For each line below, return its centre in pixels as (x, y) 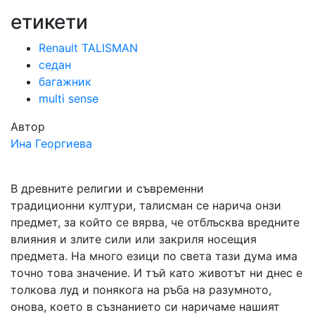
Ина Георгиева (51, 143)
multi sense (69, 98)
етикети (49, 22)
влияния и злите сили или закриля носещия (134, 239)
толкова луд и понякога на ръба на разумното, (141, 290)
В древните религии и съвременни (107, 188)
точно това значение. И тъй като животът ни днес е (156, 273)
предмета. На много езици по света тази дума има (154, 256)
